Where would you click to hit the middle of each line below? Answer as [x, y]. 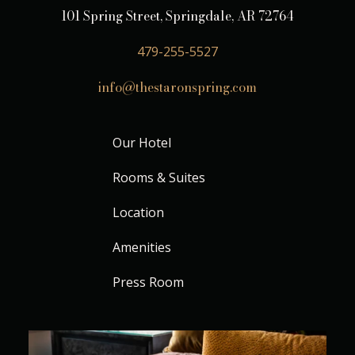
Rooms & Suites [159, 178]
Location [138, 213]
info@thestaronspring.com [177, 88]
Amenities [142, 248]
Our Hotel [142, 143]
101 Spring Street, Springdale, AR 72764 [177, 16]
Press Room [148, 282]
